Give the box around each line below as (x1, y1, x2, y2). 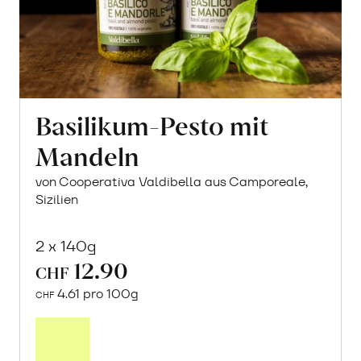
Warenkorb (168, 334, 239, 354)
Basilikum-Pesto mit (35, 107, 269, 143)
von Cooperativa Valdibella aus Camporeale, (35, 173, 309, 191)
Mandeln (35, 138, 140, 173)
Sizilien (35, 191, 79, 209)
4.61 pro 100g (54, 284, 139, 302)
